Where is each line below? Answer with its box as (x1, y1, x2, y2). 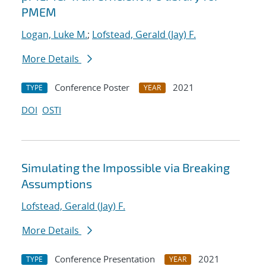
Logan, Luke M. (21, 28, 87, 42)
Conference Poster (55, 81, 129, 94)
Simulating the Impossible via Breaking (21, 160, 230, 175)
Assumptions (21, 176, 92, 191)
